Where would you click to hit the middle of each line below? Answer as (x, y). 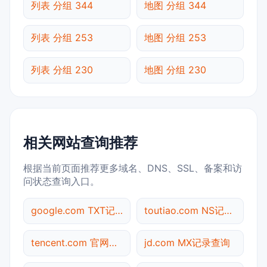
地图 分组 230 (175, 69)
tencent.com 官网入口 (113, 242)
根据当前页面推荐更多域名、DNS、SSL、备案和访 (133, 168)
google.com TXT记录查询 (119, 210)
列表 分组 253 (62, 37)
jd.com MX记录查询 (187, 242)
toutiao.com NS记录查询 (228, 210)
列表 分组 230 (62, 69)
